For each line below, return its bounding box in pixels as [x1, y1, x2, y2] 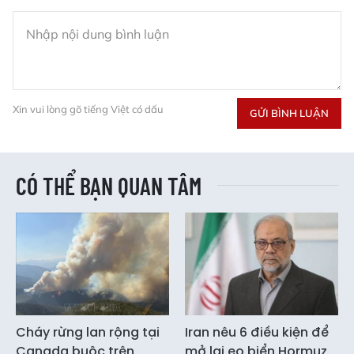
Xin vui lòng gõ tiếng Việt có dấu [13, 103, 164, 116]
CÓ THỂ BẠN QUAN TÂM [16, 171, 201, 201]
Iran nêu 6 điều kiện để [185, 322, 329, 341]
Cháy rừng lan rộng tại [16, 322, 160, 341]
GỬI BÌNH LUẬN [250, 107, 329, 120]
